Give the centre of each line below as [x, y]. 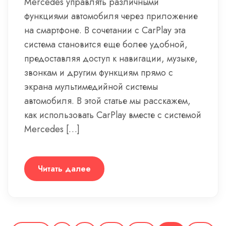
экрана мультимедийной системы [91, 87]
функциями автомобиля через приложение [111, 16]
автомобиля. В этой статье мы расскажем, [107, 101]
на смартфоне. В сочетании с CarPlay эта [105, 30]
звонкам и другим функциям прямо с [99, 73]
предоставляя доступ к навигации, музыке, [111, 59]
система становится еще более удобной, [106, 44]
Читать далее [64, 169]
